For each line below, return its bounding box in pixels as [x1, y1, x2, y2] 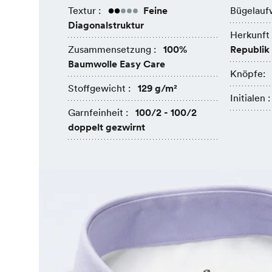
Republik [229, 44, 270, 55]
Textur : [68, 5, 101, 16]
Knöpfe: [229, 68, 265, 80]
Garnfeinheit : [68, 107, 128, 118]
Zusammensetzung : [68, 44, 156, 55]
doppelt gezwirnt [68, 121, 145, 133]
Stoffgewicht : [68, 83, 131, 94]
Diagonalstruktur [68, 19, 144, 31]
